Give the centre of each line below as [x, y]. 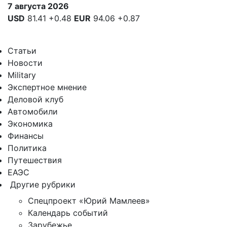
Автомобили [33, 111]
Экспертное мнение [47, 87]
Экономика [30, 124]
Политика [27, 148]
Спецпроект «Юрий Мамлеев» [89, 201]
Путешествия [35, 160]
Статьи [22, 51]
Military [22, 75]
